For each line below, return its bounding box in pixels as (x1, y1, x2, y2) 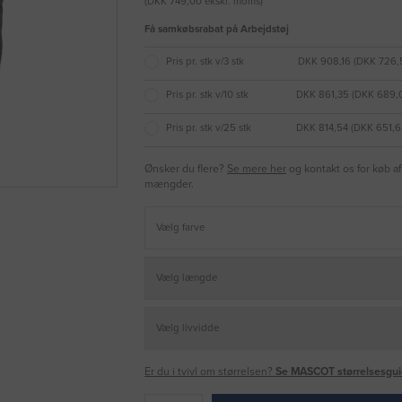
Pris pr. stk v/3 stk (166, 56, 244, 68)
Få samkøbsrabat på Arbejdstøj (144, 23, 289, 36)
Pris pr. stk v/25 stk (166, 122, 251, 135)
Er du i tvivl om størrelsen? (144, 365, 275, 379)
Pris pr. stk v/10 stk (166, 89, 249, 101)
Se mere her (227, 162, 286, 176)
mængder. (144, 178, 194, 191)
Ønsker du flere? (144, 162, 227, 176)
